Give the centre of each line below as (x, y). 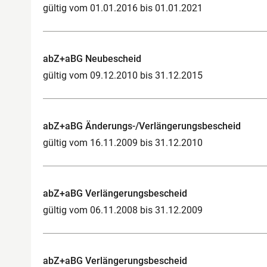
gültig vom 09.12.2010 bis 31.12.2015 (123, 75)
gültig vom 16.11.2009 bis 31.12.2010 (123, 142)
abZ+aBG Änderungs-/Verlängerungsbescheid (142, 126)
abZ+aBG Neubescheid (92, 58)
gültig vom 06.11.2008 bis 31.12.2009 (123, 210)
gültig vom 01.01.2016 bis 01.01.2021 (123, 8)
